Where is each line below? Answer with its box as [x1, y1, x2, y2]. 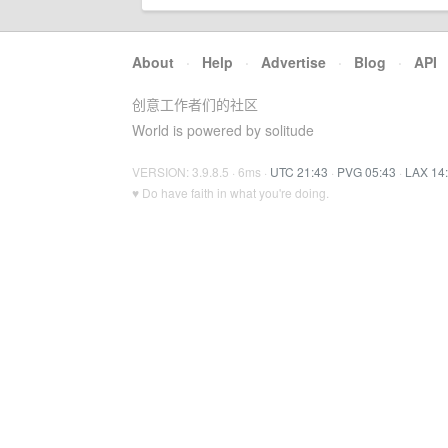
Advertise [261, 52, 326, 72]
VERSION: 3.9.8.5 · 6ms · [132, 163, 270, 180]
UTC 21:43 [270, 163, 328, 180]
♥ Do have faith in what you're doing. [132, 184, 329, 201]
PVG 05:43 [337, 163, 396, 180]
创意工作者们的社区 [132, 94, 258, 114]
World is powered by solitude [132, 120, 314, 140]
